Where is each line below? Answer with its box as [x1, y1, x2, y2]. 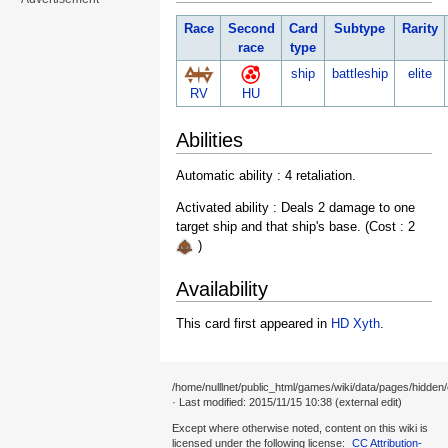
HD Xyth [331, 316, 380, 332]
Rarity [401, 21, 438, 37]
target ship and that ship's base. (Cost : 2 [176, 219, 415, 235]
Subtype [334, 21, 385, 37]
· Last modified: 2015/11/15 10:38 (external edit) [172, 395, 402, 408]
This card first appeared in [176, 316, 331, 332]
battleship [331, 66, 388, 82]
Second [227, 21, 275, 37]
